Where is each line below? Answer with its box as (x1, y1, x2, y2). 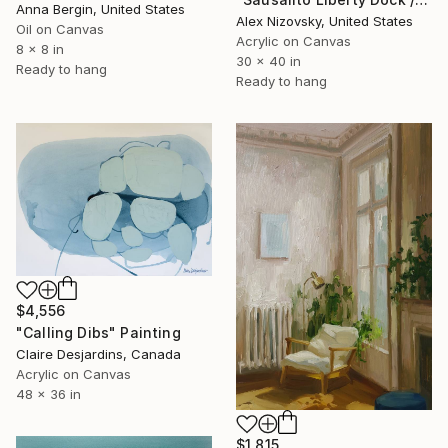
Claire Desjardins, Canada (16, 346, 181, 363)
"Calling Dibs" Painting (16, 324, 181, 342)
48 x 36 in (16, 386, 81, 403)
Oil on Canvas (16, 21, 104, 38)
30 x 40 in (236, 52, 301, 69)
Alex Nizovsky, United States (236, 12, 413, 29)
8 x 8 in (16, 41, 64, 58)
